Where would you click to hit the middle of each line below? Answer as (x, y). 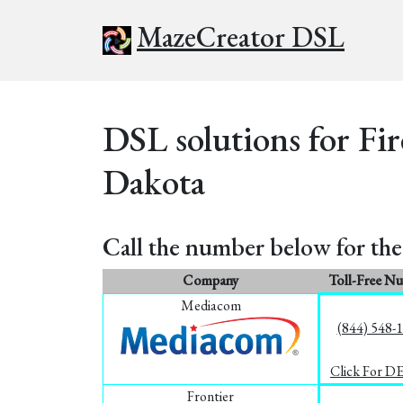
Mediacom (210, 305)
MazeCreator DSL (241, 37)
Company (210, 280)
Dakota (154, 182)
